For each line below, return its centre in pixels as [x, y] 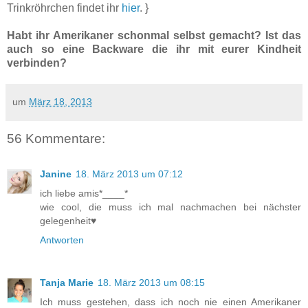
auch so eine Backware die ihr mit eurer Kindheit [154, 49]
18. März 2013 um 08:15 [151, 282]
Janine [56, 174]
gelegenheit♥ [68, 220]
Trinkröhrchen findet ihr [63, 8]
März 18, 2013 [60, 102]
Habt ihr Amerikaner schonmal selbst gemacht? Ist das [154, 36]
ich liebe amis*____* [84, 193]
